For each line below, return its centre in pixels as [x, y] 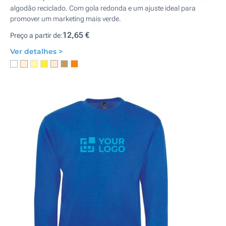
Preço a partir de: [36, 35]
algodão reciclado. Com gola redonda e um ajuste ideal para [103, 8]
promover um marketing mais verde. [66, 19]
